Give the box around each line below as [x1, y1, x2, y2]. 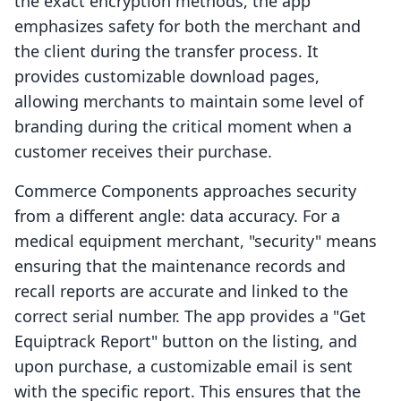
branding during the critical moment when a [14, 115, 352, 138]
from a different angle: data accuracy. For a [14, 205, 340, 227]
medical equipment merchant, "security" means [14, 230, 377, 252]
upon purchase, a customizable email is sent [14, 355, 353, 378]
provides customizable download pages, [14, 65, 320, 88]
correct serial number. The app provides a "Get [14, 305, 366, 328]
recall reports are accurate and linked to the [14, 280, 348, 303]
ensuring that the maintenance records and [14, 255, 346, 277]
